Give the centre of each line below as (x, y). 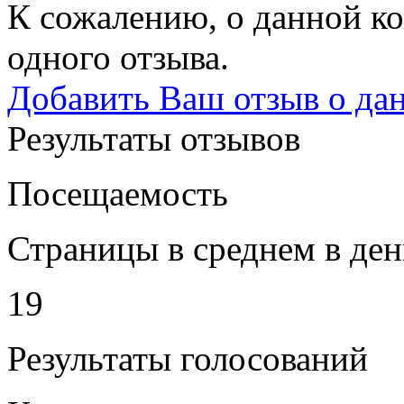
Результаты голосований (188, 358)
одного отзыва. (118, 57)
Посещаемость (118, 193)
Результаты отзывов (154, 138)
